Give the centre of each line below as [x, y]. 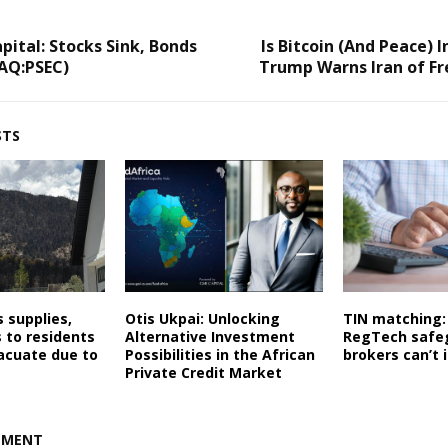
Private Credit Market [203, 373]
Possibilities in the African [219, 355]
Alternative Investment [209, 337]
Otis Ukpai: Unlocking [202, 319]
